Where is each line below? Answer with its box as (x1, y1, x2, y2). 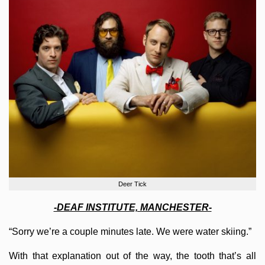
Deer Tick (118, 180, 147, 188)
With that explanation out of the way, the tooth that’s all (9, 251, 256, 261)
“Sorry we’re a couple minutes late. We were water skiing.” (9, 227, 251, 237)
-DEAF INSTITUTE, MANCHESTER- (53, 202, 212, 212)
